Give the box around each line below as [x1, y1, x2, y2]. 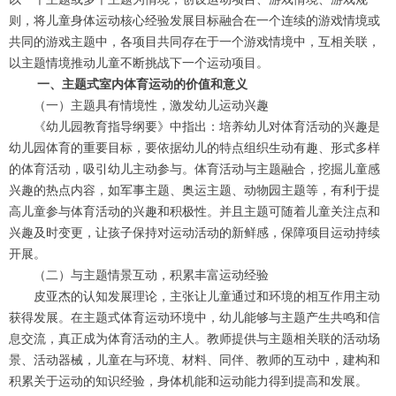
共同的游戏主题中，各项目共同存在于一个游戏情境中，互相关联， [9, 35, 380, 49]
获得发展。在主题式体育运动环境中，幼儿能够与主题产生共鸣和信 [9, 311, 380, 324]
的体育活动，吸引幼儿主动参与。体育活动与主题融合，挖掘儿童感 [9, 163, 380, 176]
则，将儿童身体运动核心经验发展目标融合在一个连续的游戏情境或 [9, 14, 380, 27]
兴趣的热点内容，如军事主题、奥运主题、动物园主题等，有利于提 [9, 184, 380, 197]
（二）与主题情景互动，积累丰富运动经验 [34, 269, 269, 282]
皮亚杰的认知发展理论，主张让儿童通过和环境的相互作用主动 [34, 290, 380, 303]
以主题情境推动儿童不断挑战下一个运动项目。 [9, 57, 269, 70]
